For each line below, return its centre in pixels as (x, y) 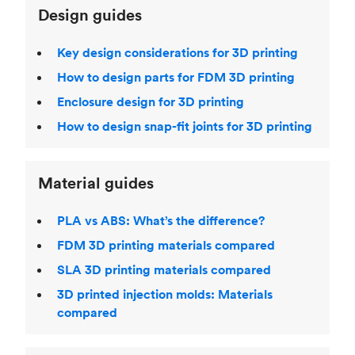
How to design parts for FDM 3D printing (176, 77)
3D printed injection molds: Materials (165, 294)
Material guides (96, 182)
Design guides (90, 14)
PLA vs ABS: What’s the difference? (161, 220)
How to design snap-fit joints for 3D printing (185, 126)
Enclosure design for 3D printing (151, 101)
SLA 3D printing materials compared (164, 269)
